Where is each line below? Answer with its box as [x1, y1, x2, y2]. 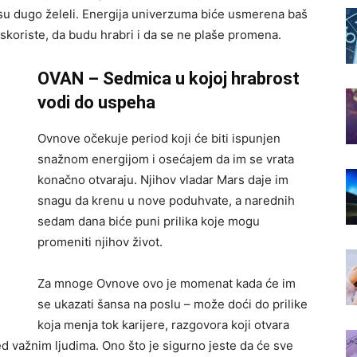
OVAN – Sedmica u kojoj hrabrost [37, 69, 300, 89]
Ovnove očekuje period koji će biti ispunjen [37, 131, 280, 147]
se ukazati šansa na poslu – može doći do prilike [37, 296, 308, 312]
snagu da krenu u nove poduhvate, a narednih [37, 193, 295, 209]
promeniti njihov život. [37, 234, 163, 250]
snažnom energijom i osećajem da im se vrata [37, 151, 294, 167]
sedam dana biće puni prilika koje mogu [37, 214, 260, 229]
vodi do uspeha [37, 92, 155, 113]
